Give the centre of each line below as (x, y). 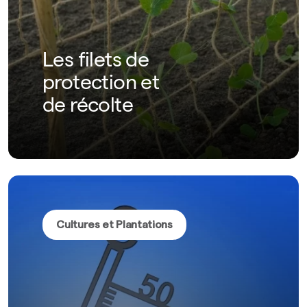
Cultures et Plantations (114, 224)
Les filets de (96, 62)
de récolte (88, 108)
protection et (101, 85)
